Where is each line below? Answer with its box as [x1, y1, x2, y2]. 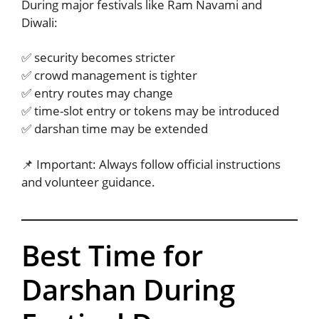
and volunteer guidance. [21, 173, 155, 190]
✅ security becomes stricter [21, 49, 175, 66]
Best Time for [21, 236, 203, 276]
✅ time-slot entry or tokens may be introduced [21, 103, 279, 120]
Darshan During [21, 270, 235, 310]
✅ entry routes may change [21, 85, 173, 102]
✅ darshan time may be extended [21, 120, 208, 137]
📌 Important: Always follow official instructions [21, 155, 281, 172]
